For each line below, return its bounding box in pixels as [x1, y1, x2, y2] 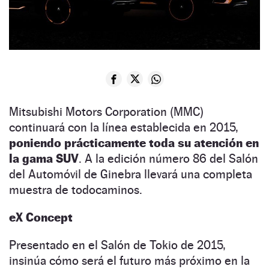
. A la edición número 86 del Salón [79, 151, 258, 166]
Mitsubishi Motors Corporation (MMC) [9, 104, 204, 119]
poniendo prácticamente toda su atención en [9, 136, 259, 151]
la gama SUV [9, 151, 79, 166]
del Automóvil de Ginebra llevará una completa [9, 167, 252, 182]
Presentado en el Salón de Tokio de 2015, [9, 238, 226, 253]
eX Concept [9, 210, 73, 225]
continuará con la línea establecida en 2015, [9, 120, 238, 135]
